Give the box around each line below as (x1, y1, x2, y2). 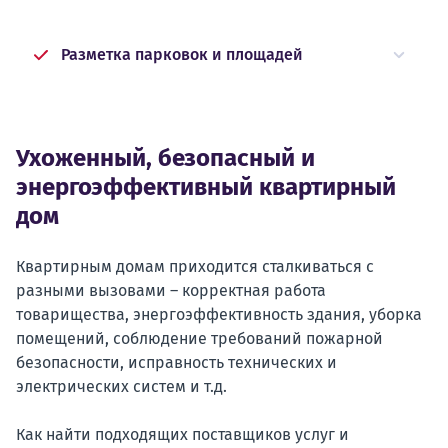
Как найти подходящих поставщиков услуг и (16, 425, 349, 444)
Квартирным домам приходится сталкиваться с (16, 257, 374, 276)
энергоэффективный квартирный (16, 173, 396, 201)
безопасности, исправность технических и (16, 353, 337, 372)
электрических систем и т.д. (16, 377, 227, 396)
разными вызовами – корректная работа (16, 281, 326, 300)
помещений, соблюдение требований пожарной (16, 329, 383, 348)
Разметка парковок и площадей (61, 45, 303, 64)
